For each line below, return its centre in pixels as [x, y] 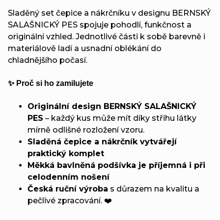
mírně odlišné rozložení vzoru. [86, 130]
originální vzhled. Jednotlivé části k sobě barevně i [107, 36]
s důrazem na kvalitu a [154, 189]
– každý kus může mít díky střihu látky [120, 118]
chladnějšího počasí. [48, 60]
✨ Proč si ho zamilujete [51, 83]
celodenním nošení [69, 177]
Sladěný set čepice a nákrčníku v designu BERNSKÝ [109, 13]
